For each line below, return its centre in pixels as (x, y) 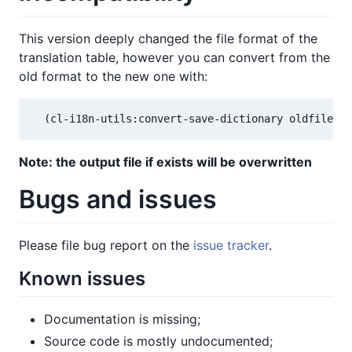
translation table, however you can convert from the (174, 57)
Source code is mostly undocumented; (158, 341)
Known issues (82, 279)
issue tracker (231, 246)
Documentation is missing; (122, 319)
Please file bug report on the (106, 246)
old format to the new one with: (113, 76)
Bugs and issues (118, 199)
